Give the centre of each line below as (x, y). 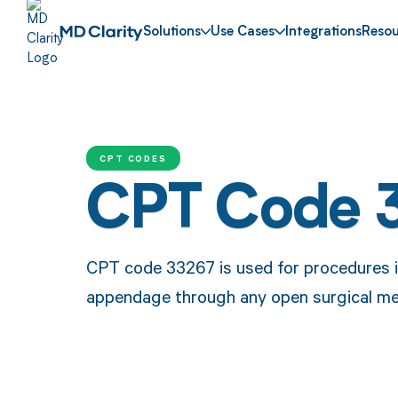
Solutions (171, 33)
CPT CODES (133, 158)
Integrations (324, 33)
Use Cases (243, 33)
